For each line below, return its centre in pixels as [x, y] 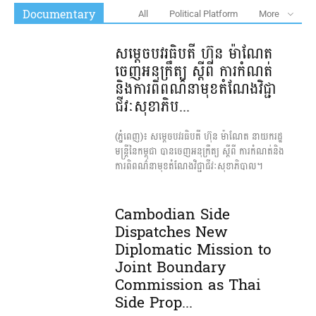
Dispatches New [171, 232]
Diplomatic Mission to [193, 250]
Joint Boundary [170, 268]
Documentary [59, 14]
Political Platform [203, 13]
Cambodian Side [172, 215]
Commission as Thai [188, 285]
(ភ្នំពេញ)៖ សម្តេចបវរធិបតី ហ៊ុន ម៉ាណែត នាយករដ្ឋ [199, 137]
